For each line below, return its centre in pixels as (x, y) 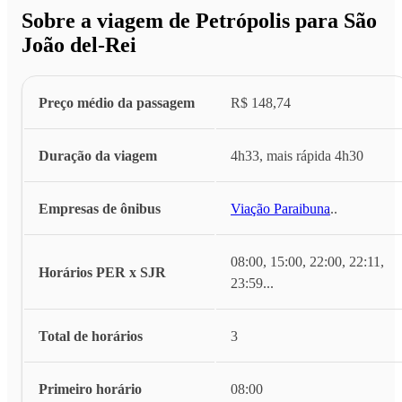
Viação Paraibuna (280, 208)
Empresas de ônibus (100, 208)
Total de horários (91, 336)
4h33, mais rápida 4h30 (297, 155)
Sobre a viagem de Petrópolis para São (199, 20)
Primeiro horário (90, 389)
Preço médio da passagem (117, 102)
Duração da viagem (98, 155)
